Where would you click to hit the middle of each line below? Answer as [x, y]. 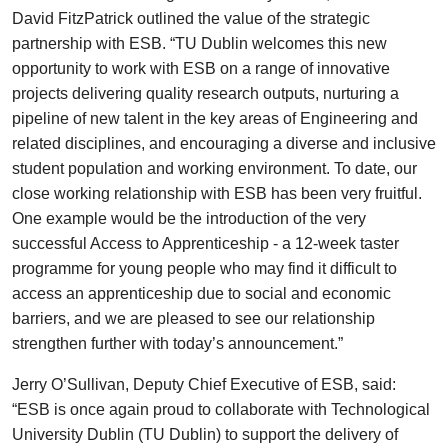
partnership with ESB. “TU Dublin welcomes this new [199, 43]
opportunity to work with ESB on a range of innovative [201, 68]
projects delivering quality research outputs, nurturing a [205, 93]
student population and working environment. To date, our [214, 168]
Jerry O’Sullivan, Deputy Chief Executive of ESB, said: [204, 384]
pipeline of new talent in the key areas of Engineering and [215, 118]
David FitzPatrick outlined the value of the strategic [191, 18]
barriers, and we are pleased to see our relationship [193, 318]
